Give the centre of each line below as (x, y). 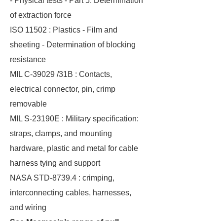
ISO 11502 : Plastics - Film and (64, 30)
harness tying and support (55, 163)
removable (28, 104)
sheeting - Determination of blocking (73, 45)
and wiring (28, 207)
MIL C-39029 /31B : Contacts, (61, 74)
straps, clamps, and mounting (61, 133)
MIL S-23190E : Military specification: (74, 119)
